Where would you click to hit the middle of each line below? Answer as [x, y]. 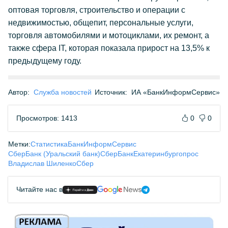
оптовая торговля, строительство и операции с [97, 10]
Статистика [49, 144]
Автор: [19, 92]
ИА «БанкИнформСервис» [176, 92]
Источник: [111, 92]
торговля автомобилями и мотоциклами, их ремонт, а [109, 35]
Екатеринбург [156, 154]
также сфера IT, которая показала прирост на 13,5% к [109, 48]
